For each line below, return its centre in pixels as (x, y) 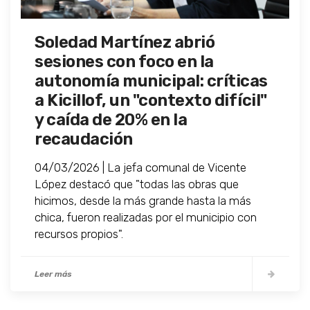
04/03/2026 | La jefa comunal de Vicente (140, 168)
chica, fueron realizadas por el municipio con (146, 218)
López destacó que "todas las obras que (137, 184)
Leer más (53, 274)
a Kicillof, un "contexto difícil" (151, 101)
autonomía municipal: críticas (151, 81)
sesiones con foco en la (124, 62)
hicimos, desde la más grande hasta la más (143, 201)
